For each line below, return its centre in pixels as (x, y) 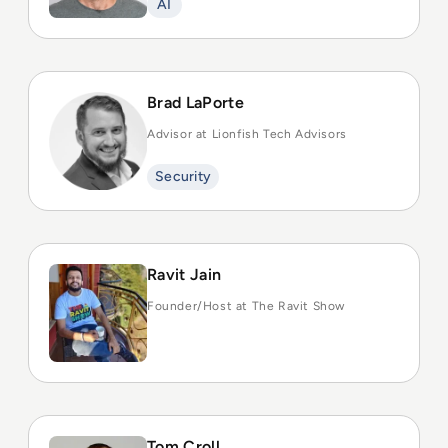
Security (183, 176)
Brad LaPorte (195, 102)
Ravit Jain (184, 274)
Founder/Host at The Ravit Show (246, 306)
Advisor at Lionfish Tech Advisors (247, 134)
